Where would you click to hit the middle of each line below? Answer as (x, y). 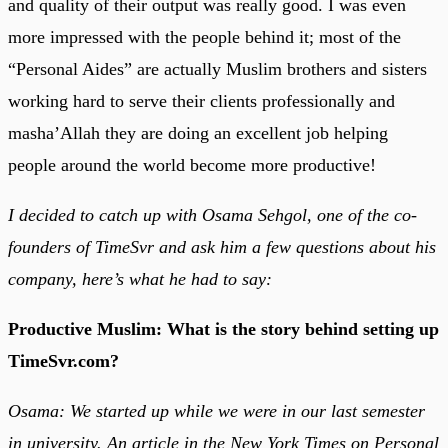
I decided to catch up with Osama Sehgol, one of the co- (212, 214)
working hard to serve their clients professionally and (201, 100)
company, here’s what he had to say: (140, 278)
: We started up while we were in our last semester (242, 410)
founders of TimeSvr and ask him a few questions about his (222, 246)
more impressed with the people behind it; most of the (204, 36)
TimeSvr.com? (63, 360)
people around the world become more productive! (192, 164)
